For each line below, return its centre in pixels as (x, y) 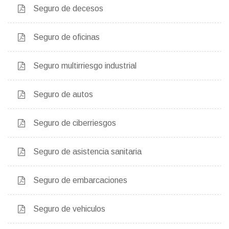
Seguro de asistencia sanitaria (87, 152)
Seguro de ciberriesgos (75, 123)
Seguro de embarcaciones (80, 180)
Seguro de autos (63, 95)
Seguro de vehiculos (69, 209)
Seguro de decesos (68, 9)
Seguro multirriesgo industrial (85, 66)
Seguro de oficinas (66, 37)
